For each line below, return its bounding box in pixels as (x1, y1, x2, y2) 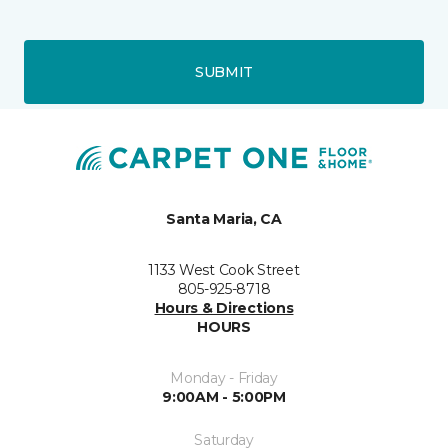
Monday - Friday (170, 369, 278, 388)
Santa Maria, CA (166, 210, 282, 229)
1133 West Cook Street (148, 261, 300, 280)
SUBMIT (194, 62, 254, 81)
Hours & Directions (154, 299, 294, 318)
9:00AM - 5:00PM (162, 388, 286, 407)
